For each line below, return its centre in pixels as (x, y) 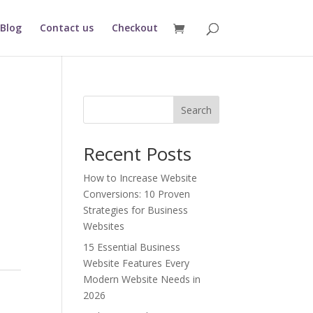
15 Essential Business (132, 247)
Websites (104, 226)
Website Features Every (137, 263)
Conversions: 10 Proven (137, 194)
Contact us (66, 28)
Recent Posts (138, 154)
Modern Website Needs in (142, 279)
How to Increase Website (140, 178)
